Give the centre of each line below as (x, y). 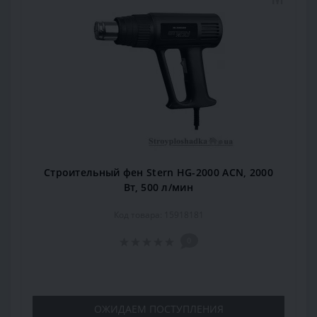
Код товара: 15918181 (158, 215)
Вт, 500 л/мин (158, 188)
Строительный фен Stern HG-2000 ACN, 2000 (158, 173)
